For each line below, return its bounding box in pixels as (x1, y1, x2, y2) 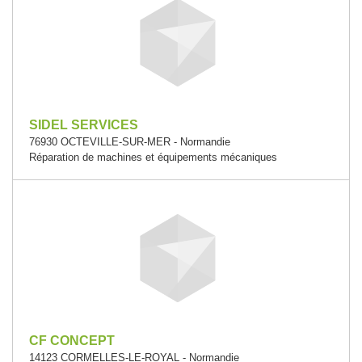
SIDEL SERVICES (29, 118, 138, 132)
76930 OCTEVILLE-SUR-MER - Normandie (29, 136, 230, 148)
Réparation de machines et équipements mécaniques (29, 151, 277, 163)
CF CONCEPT (29, 334, 115, 347)
